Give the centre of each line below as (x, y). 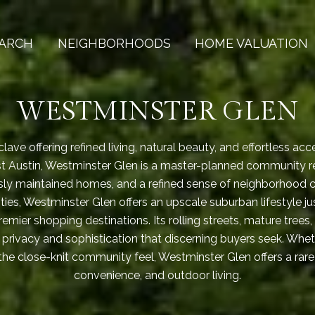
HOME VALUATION (251, 43)
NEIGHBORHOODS (114, 43)
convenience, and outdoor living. (157, 275)
